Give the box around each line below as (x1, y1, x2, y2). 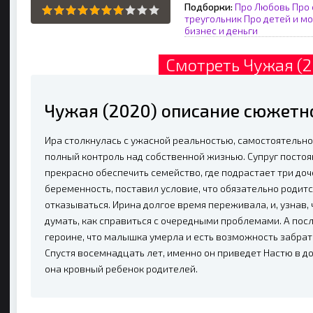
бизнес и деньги (184, 24, 258, 36)
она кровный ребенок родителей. (45, 263, 198, 275)
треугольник (184, 13, 242, 24)
